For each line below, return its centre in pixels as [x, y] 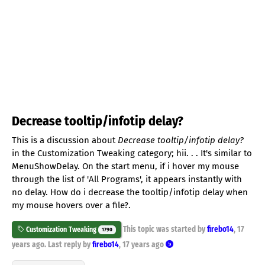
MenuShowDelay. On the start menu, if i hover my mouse [125, 166]
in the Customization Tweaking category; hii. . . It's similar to [132, 153]
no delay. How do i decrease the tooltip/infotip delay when [130, 192]
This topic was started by [164, 230]
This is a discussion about [65, 140]
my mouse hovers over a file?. [71, 205]
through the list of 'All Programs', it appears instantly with [127, 179]
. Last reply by [68, 244]
